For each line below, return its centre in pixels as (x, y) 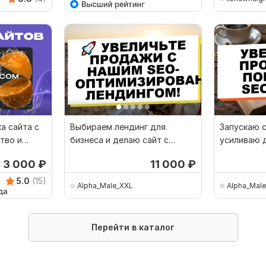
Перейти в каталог (133, 227)
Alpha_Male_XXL (105, 185)
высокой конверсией (113, 153)
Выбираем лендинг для (118, 127)
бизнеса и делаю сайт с (119, 140)
